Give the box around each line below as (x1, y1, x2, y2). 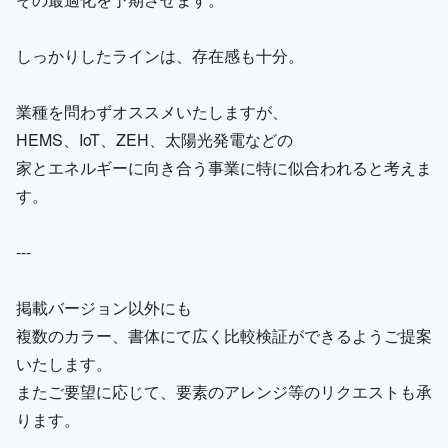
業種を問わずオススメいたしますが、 (16, 99, 288, 123)
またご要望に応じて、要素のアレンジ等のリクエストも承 (16, 379, 432, 403)
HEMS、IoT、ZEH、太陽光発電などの (16, 127, 293, 151)
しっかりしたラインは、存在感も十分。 (16, 43, 304, 67)
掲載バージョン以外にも (16, 295, 192, 319)
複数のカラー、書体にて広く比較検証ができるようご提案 (16, 323, 432, 347)
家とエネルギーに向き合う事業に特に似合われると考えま (16, 155, 432, 179)
